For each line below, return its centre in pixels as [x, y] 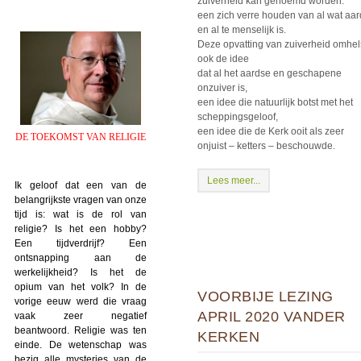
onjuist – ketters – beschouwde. [266, 146]
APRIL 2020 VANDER [272, 317]
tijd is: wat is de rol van [81, 214]
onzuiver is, [222, 88]
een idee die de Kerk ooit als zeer [271, 132]
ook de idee [223, 59]
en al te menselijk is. [242, 30]
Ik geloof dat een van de [81, 185]
